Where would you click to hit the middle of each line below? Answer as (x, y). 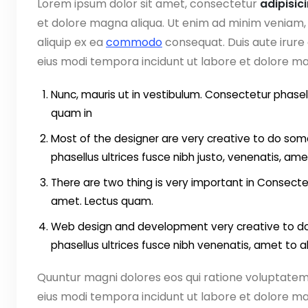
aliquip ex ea (71, 42)
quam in (71, 113)
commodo (134, 42)
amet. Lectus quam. (102, 201)
